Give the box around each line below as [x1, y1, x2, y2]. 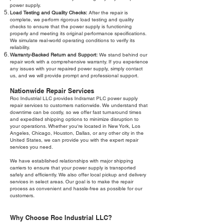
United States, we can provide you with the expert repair [10, 137, 138, 144]
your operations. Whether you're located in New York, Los [10, 123, 140, 130]
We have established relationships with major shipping [10, 158, 133, 165]
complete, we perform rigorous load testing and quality [10, 16, 134, 23]
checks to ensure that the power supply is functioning [10, 23, 132, 30]
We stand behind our [98, 52, 147, 58]
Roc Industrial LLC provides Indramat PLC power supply [10, 95, 138, 102]
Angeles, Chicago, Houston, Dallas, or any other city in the [10, 130, 144, 137]
